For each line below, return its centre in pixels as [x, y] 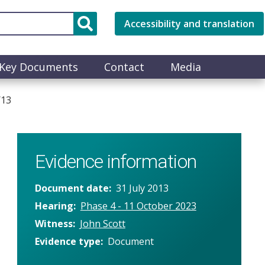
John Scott [102, 223]
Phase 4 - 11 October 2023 [138, 206]
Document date [72, 188]
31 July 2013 [142, 188]
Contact [124, 67]
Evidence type [67, 241]
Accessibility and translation [189, 24]
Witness [54, 223]
